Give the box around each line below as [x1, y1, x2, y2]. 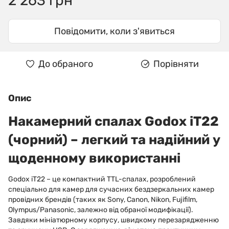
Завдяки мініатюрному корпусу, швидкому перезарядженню [8, 216, 219, 224]
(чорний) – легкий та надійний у [8, 132, 220, 147]
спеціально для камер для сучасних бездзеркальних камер [8, 185, 214, 194]
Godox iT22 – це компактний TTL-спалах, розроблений [8, 175, 196, 184]
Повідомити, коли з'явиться [54, 26, 175, 37]
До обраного [38, 58, 93, 70]
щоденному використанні [8, 150, 180, 166]
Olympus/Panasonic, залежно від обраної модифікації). [8, 205, 193, 214]
